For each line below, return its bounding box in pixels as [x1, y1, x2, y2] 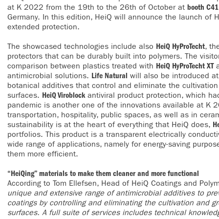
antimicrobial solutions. [7, 71, 91, 80]
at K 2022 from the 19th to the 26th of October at [7, 2, 187, 12]
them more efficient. [7, 149, 81, 158]
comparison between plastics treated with [7, 61, 156, 70]
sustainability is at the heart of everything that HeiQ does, [7, 120, 213, 129]
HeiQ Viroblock [42, 90, 85, 100]
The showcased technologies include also [7, 42, 156, 51]
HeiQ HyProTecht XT [156, 61, 214, 70]
